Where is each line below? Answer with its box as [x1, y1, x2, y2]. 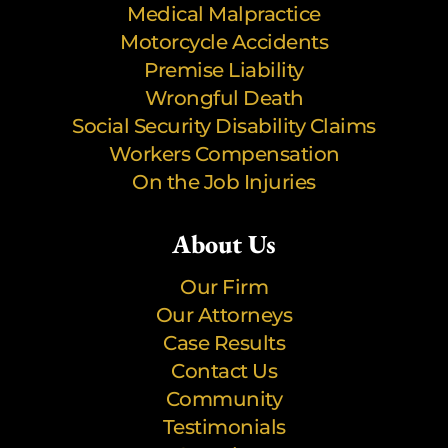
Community [165, 387, 283, 412]
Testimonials [162, 415, 286, 440]
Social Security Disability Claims [72, 114, 376, 139]
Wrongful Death [144, 86, 304, 111]
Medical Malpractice [127, 2, 321, 27]
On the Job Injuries [132, 170, 316, 195]
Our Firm [180, 275, 268, 300]
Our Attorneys [155, 303, 293, 328]
